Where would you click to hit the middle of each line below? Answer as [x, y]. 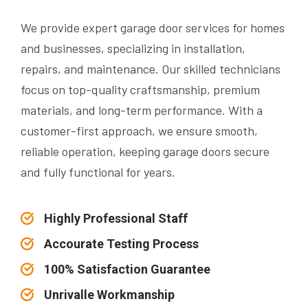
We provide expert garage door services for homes [153, 28]
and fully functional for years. [98, 172]
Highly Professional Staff [116, 219]
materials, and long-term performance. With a [142, 110]
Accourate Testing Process [121, 244]
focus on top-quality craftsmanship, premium [140, 90]
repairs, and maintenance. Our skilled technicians [151, 69]
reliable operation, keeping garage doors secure [145, 152]
